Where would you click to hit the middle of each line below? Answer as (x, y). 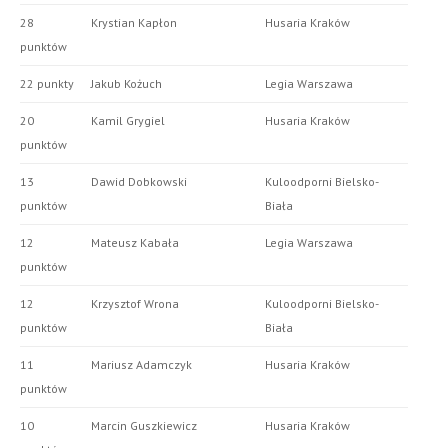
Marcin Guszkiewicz (144, 426)
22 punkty (47, 84)
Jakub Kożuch (126, 84)
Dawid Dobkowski (139, 182)
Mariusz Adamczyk (141, 365)
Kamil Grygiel (128, 121)
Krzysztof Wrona (135, 304)
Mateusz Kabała (135, 243)
